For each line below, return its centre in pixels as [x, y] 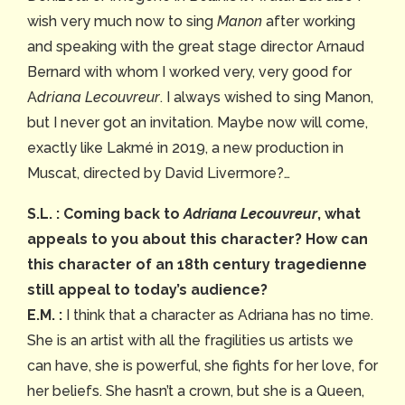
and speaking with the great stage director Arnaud [196, 47]
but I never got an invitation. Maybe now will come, [198, 123]
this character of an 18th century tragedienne [197, 265]
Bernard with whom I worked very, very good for [189, 72]
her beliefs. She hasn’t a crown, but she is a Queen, [196, 391]
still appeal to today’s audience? [147, 290]
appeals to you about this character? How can [198, 240]
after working [309, 22]
